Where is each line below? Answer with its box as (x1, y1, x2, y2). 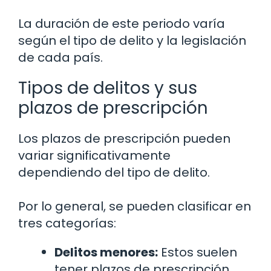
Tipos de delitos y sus (18, 76, 197, 100)
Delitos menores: (54, 244, 158, 261)
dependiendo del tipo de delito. (18, 164, 210, 181)
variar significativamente (18, 147, 171, 165)
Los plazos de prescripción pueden (18, 130, 230, 148)
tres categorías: (18, 215, 116, 232)
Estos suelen (158, 244, 237, 261)
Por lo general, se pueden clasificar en (18, 198, 251, 215)
